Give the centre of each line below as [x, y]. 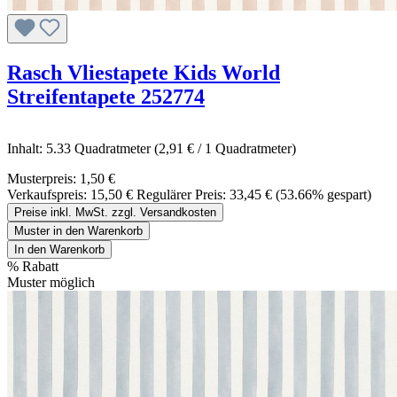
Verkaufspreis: [49, 195]
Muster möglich [51, 283]
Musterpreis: [43, 179]
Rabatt [40, 267]
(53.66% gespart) [323, 195]
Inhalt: [27, 149]
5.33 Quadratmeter [100, 149]
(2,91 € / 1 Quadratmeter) [225, 149]
